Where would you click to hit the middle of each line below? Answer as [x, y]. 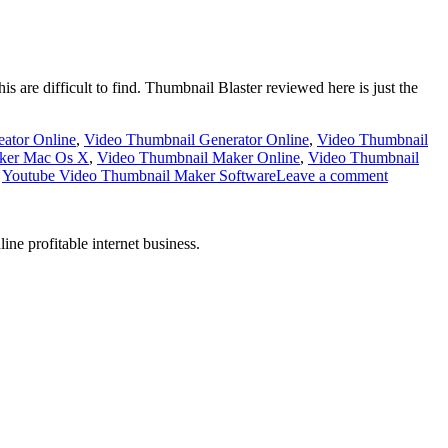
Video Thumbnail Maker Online [198, 157]
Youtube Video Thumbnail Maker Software [139, 175]
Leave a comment [332, 175]
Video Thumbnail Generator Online [196, 139]
